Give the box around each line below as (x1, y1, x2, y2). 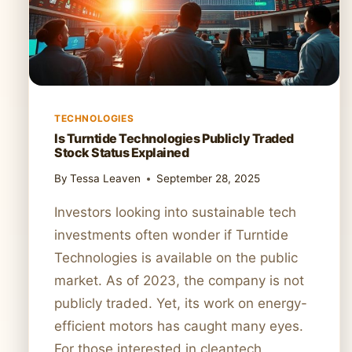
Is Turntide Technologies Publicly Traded (54, 130, 294, 146)
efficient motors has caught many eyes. (54, 318, 303, 335)
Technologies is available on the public (54, 250, 298, 266)
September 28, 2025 (156, 172, 261, 185)
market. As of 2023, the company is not (54, 273, 304, 289)
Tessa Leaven (70, 172, 141, 185)
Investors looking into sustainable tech (54, 204, 296, 221)
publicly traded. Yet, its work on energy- (54, 295, 307, 312)
